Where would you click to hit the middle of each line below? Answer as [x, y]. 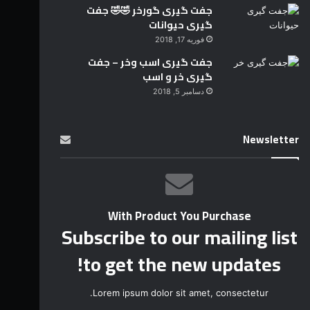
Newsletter [271, 140]
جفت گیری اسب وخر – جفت [150, 63]
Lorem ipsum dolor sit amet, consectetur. [181, 293]
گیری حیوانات [180, 25]
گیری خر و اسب [177, 77]
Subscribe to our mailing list [179, 238]
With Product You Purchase [179, 216]
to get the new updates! [182, 265]
